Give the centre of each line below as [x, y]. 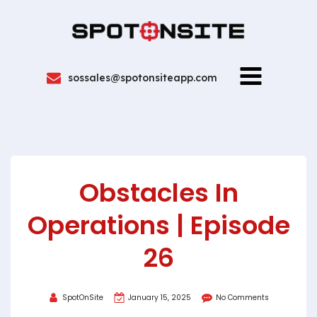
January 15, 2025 [160, 297]
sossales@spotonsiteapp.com [143, 78]
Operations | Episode [158, 225]
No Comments [242, 297]
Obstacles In [158, 193]
